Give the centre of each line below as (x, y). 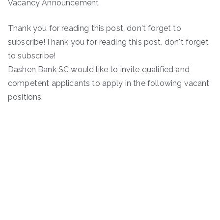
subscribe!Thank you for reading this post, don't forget (108, 42)
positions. (26, 97)
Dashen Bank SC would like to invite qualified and (99, 69)
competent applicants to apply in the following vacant (109, 83)
